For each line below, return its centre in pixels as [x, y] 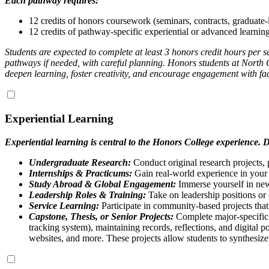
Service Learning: [64, 205]
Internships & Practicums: [80, 173]
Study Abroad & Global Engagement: [102, 184]
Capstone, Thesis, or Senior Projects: [101, 216]
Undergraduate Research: [80, 162]
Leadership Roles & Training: [87, 195]
